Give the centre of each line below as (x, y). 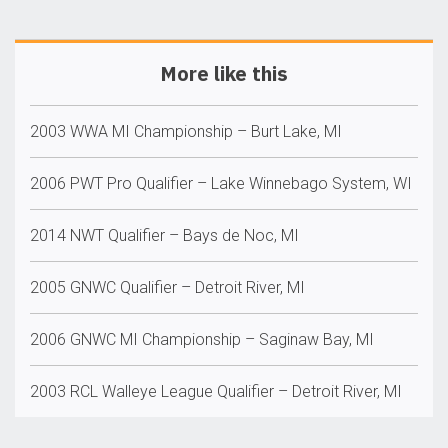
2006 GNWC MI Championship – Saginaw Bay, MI (202, 339)
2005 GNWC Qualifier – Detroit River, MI (167, 287)
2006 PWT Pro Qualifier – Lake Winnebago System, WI (221, 183)
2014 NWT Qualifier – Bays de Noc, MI (164, 235)
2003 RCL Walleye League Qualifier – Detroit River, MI (216, 391)
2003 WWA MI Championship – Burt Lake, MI (186, 131)
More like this (224, 73)
